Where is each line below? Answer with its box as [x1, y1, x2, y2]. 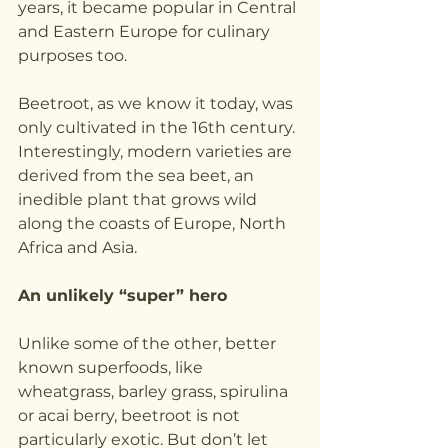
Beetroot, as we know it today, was [18, 93, 297, 113]
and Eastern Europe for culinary [18, 21, 274, 41]
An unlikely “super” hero [18, 285, 227, 305]
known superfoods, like [18, 357, 207, 377]
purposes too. [18, 45, 127, 65]
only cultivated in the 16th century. [18, 117, 299, 137]
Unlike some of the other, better [18, 333, 280, 353]
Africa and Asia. [18, 237, 137, 257]
